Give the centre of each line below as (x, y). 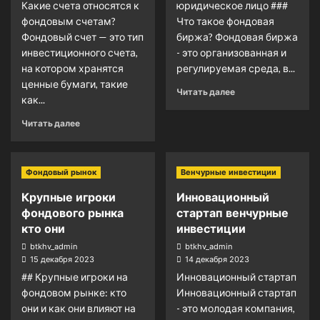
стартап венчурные (232, 213)
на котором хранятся (72, 68)
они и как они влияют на (79, 308)
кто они (43, 229)
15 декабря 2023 (62, 259)
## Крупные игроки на (75, 277)
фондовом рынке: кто (74, 292)
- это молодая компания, (235, 308)
